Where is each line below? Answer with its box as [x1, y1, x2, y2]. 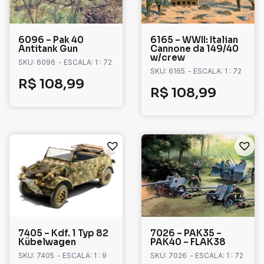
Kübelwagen [18, 236, 76, 248]
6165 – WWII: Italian [150, 34, 238, 46]
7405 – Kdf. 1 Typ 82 [18, 227, 108, 239]
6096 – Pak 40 [18, 34, 84, 46]
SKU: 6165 [150, 67, 185, 76]
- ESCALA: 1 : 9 [57, 251, 107, 260]
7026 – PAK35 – [150, 227, 222, 239]
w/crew [150, 52, 185, 64]
